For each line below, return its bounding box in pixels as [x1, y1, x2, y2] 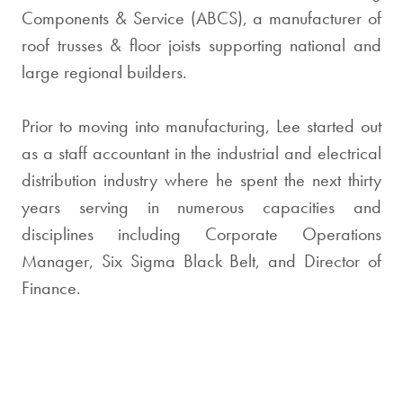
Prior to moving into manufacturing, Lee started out [22, 114, 381, 138]
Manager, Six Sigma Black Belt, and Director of [22, 249, 381, 273]
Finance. [22, 276, 81, 300]
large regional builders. [22, 60, 187, 84]
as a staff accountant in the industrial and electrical [22, 141, 381, 165]
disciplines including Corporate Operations [22, 222, 381, 246]
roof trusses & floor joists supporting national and [22, 33, 381, 57]
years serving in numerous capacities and [22, 195, 381, 219]
